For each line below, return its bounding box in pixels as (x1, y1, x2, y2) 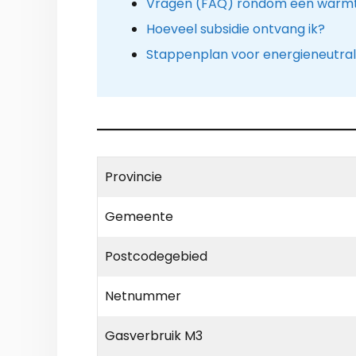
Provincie (105, 168, 162, 187)
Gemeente (105, 207, 173, 226)
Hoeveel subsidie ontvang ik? (145, 19, 325, 38)
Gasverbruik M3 (105, 327, 203, 346)
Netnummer (105, 287, 181, 306)
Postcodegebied (105, 247, 207, 266)
